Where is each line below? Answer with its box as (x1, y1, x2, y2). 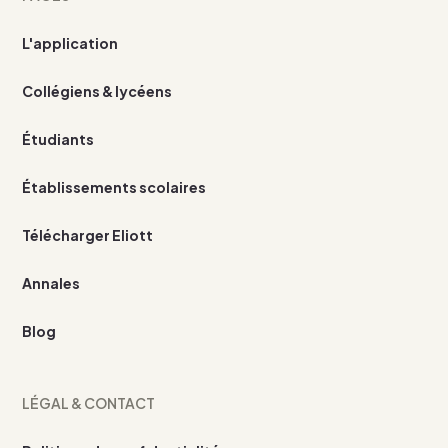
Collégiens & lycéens (22, 81, 173, 100)
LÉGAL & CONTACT (22, 393, 156, 412)
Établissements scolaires (22, 177, 207, 196)
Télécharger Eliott (22, 225, 154, 244)
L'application (22, 33, 119, 52)
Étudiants (22, 129, 95, 148)
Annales (22, 273, 81, 292)
